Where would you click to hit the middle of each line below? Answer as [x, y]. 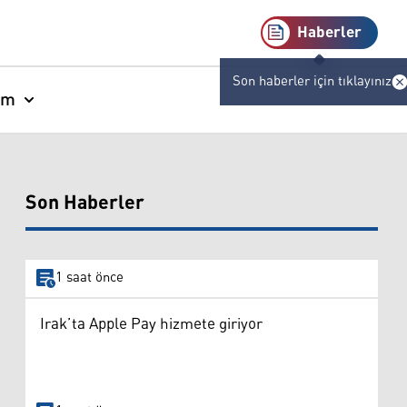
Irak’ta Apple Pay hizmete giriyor [151, 324]
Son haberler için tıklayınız [311, 81]
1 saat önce [89, 278]
